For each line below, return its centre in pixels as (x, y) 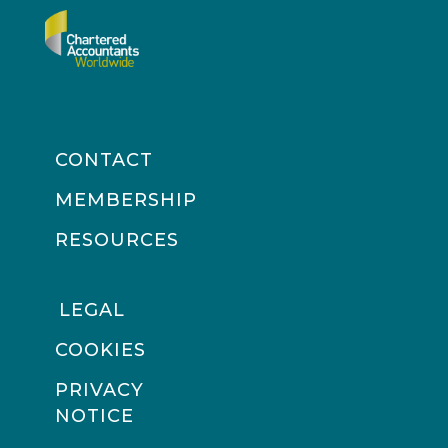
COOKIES (100, 350)
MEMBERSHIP (126, 200)
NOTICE (94, 416)
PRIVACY (99, 390)
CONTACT (104, 160)
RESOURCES (117, 240)
